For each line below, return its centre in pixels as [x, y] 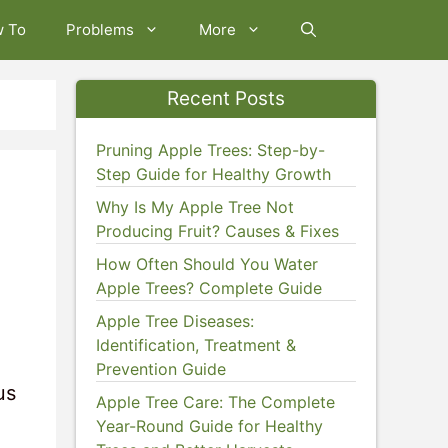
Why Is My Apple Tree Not [195, 207]
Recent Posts [226, 98]
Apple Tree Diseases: [175, 321]
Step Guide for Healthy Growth [213, 174]
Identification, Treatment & [196, 345]
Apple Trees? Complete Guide [209, 288]
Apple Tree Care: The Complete [215, 402]
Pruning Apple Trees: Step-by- [210, 150]
